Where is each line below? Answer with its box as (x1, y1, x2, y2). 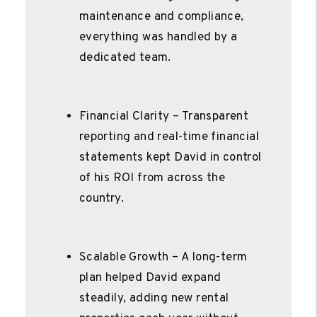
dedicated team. (79, 50, 171, 66)
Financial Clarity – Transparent (79, 108, 249, 125)
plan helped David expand (79, 270, 221, 286)
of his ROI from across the (79, 170, 226, 186)
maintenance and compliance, (79, 8, 244, 25)
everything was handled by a (79, 29, 238, 45)
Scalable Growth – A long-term (79, 249, 248, 265)
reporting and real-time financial (79, 129, 260, 145)
